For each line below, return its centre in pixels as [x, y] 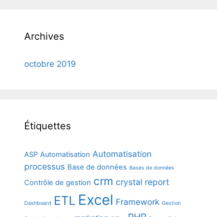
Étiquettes [47, 126]
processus [45, 166]
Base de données [97, 167]
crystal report [142, 182]
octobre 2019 [50, 64]
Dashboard [38, 203]
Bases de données [152, 168]
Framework [138, 201]
